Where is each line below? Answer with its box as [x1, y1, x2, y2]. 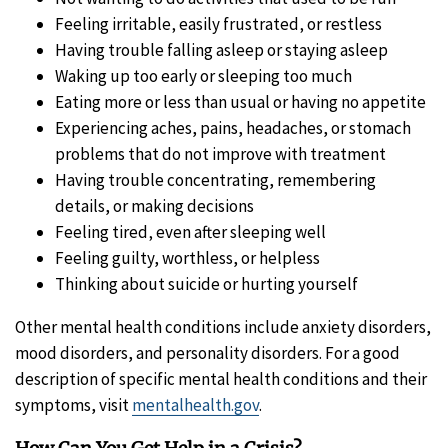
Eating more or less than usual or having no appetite [55, 90, 426, 113]
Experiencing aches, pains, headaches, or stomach [55, 116, 411, 139]
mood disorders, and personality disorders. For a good [15, 341, 400, 364]
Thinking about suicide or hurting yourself [55, 272, 358, 295]
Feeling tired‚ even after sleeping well [55, 220, 326, 243]
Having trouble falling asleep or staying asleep [55, 38, 388, 61]
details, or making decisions [55, 194, 254, 217]
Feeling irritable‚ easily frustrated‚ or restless [55, 12, 382, 35]
